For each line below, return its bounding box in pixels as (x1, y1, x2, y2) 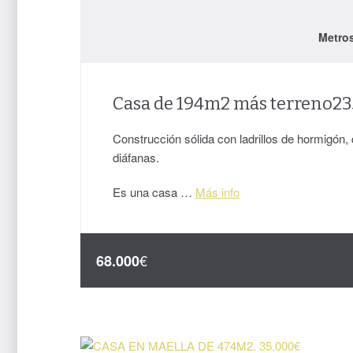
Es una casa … (113, 184, 195, 201)
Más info (195, 184, 240, 201)
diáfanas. (113, 149, 159, 166)
